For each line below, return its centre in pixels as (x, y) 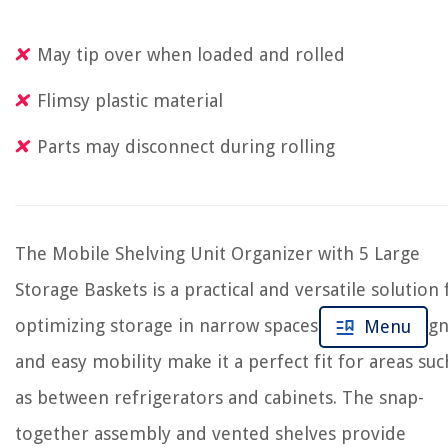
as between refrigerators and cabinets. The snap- (219, 397)
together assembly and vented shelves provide (210, 433)
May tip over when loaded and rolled (191, 54)
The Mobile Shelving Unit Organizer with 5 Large (217, 253)
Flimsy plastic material (130, 100)
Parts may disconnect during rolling (186, 146)
